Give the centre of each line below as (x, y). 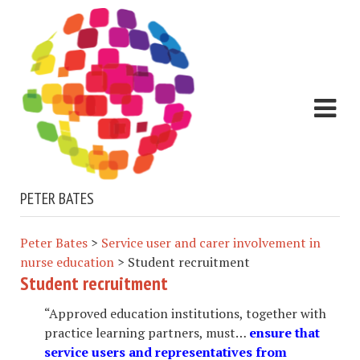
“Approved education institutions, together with (185, 314)
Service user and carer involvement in (211, 243)
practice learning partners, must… (147, 333)
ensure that (284, 333)
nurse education (67, 262)
